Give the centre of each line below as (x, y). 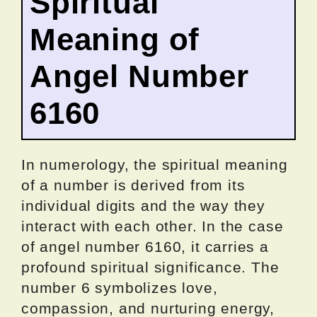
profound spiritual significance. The (150, 267)
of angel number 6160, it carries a (145, 247)
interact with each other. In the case (152, 226)
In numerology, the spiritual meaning (155, 165)
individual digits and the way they (143, 206)
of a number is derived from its (133, 185)
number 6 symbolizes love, (120, 288)
